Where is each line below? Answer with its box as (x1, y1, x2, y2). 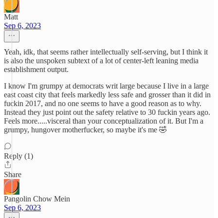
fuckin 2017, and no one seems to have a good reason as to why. (4, 99, 201, 108)
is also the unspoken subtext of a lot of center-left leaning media (4, 56, 199, 65)
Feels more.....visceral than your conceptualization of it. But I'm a (4, 117, 203, 125)
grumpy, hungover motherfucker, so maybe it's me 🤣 (4, 126, 167, 134)
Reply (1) (4, 152, 33, 160)
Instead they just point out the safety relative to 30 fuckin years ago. (4, 108, 210, 116)
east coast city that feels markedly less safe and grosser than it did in (4, 91, 211, 99)
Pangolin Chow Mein (4, 195, 70, 203)
